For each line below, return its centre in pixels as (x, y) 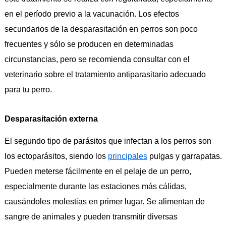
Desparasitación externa (51, 119)
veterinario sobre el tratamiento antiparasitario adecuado (105, 75)
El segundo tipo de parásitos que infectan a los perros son (108, 141)
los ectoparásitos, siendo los (56, 156)
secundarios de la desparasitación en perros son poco (101, 29)
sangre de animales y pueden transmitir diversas (91, 217)
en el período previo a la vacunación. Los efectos (92, 14)
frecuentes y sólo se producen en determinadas (89, 44)
